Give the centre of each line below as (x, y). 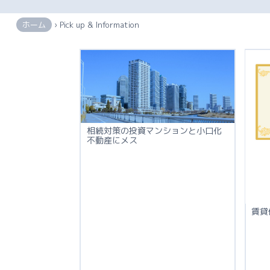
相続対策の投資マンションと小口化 (154, 131)
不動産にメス (112, 140)
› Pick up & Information (95, 25)
